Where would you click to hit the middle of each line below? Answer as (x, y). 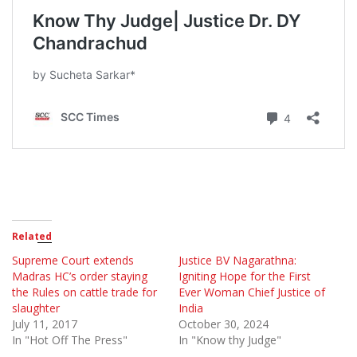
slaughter (36, 308)
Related (32, 237)
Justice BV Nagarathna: (237, 261)
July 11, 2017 (45, 324)
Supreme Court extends (73, 261)
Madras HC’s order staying (80, 277)
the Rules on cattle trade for (84, 292)
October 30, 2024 (224, 324)
